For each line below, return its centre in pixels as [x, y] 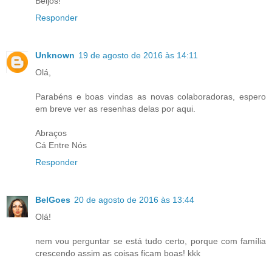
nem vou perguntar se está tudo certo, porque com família [151, 241]
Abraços [51, 133]
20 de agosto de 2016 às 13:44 [134, 199]
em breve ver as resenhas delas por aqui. [115, 108]
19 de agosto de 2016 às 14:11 [138, 55]
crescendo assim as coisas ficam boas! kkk [118, 253]
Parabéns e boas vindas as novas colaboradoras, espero [151, 96]
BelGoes [53, 199]
